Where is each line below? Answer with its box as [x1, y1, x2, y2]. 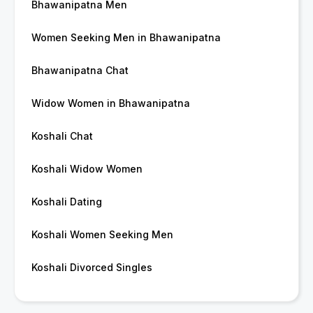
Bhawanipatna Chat [31, 64, 129, 77]
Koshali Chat [31, 130, 93, 143]
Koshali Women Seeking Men [31, 228, 173, 241]
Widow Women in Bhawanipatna [31, 97, 190, 110]
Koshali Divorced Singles [31, 261, 152, 274]
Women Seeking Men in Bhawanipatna [31, 31, 221, 44]
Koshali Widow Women [31, 163, 143, 175]
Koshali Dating [31, 196, 102, 208]
